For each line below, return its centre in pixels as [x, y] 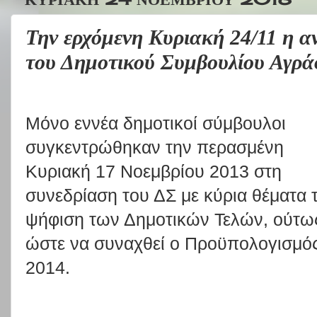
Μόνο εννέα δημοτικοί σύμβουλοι [156, 123]
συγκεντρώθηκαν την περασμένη [155, 147]
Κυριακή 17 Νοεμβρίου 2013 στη [154, 171]
